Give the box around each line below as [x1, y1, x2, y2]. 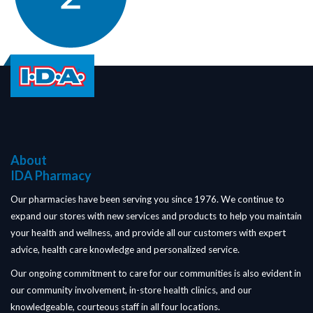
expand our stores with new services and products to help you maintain [10, 210, 302, 221]
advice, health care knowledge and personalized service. [10, 244, 240, 255]
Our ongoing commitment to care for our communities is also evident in [10, 268, 301, 279]
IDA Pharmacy [10, 168, 92, 183]
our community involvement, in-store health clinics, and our [10, 284, 252, 296]
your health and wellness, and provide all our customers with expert [10, 227, 286, 238]
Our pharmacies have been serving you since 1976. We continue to [10, 194, 284, 205]
